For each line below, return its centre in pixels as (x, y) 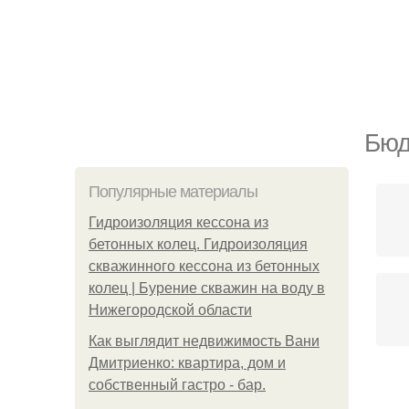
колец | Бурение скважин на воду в (207, 288)
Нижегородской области (170, 310)
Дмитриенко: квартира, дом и (187, 363)
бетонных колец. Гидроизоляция (198, 244)
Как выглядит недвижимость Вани (204, 341)
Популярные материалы (173, 192)
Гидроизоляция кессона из (178, 222)
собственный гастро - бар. (177, 385)
